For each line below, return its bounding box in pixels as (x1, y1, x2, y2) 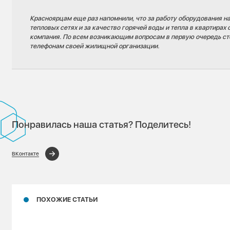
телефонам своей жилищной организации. (30, 42, 160, 50)
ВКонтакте (12, 150, 40, 157)
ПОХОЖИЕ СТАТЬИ (36, 195, 98, 203)
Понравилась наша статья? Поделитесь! (12, 118, 191, 130)
